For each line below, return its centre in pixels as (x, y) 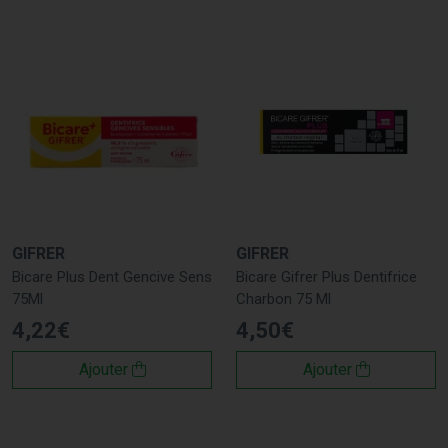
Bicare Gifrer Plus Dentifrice (326, 276)
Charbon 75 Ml (283, 298)
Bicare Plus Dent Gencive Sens (112, 276)
